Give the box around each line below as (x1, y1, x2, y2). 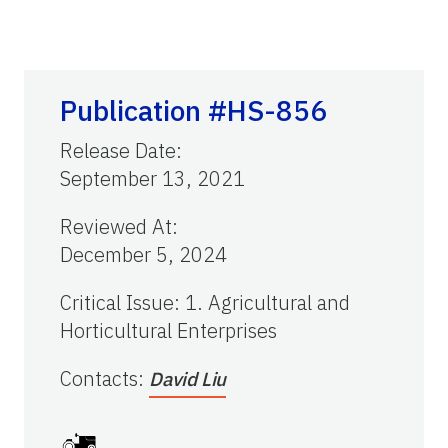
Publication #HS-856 (60, 91, 327, 129)
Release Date (60, 136, 176, 164)
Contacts (60, 364, 138, 392)
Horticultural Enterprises (60, 316, 277, 344)
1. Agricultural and (185, 288, 350, 316)
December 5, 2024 (60, 240, 227, 268)
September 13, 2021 (60, 164, 245, 192)
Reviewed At (60, 212, 172, 240)
